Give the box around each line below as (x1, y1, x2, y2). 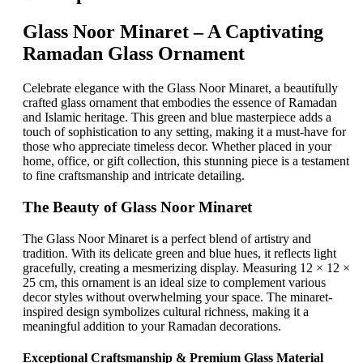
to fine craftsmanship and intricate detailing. (23, 169, 245, 183)
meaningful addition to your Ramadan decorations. (23, 318, 281, 333)
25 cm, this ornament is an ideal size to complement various (23, 275, 326, 289)
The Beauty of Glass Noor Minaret (23, 199, 252, 216)
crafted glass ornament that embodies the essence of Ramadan (23, 96, 337, 110)
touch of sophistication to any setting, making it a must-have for (23, 125, 346, 139)
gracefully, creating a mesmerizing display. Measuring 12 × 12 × (23, 260, 350, 275)
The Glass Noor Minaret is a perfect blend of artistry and (23, 231, 311, 246)
